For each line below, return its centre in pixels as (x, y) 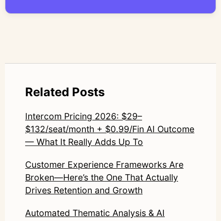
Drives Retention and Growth (84, 190)
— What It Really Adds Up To (84, 142)
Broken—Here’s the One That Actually (102, 177)
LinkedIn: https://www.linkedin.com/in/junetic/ (129, 16)
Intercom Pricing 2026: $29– (84, 116)
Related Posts (65, 92)
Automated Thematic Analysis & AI (95, 213)
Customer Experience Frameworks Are (104, 164)
